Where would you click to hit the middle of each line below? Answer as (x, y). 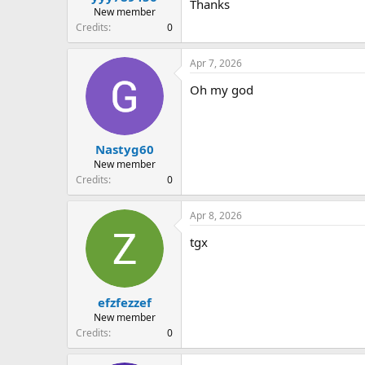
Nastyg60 (124, 150)
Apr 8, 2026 (216, 216)
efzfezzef (124, 302)
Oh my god (222, 89)
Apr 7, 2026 (216, 63)
